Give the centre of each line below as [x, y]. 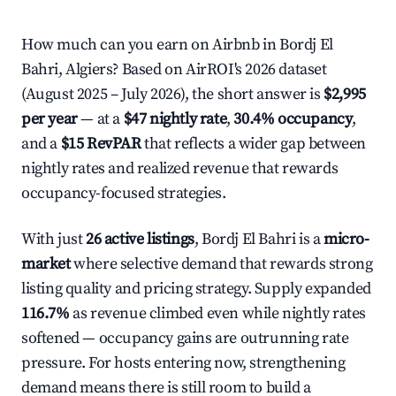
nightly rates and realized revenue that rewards [180, 168]
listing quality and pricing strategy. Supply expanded [196, 289]
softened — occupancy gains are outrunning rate [185, 338]
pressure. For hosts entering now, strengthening [183, 363]
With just [53, 239]
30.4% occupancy [293, 119]
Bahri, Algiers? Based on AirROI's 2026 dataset [174, 69]
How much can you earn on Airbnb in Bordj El [177, 45]
